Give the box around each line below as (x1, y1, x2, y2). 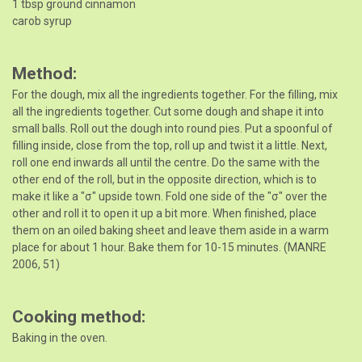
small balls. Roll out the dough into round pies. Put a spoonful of (12, 122, 333, 136)
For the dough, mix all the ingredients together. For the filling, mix (12, 88, 338, 102)
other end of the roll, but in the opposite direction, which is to (12, 173, 317, 187)
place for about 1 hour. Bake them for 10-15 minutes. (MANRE (12, 241, 326, 255)
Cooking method (12, 307, 141, 327)
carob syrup (12, 15, 72, 28)
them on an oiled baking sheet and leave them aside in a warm (12, 224, 329, 238)
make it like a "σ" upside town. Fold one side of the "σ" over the (12, 190, 327, 204)
